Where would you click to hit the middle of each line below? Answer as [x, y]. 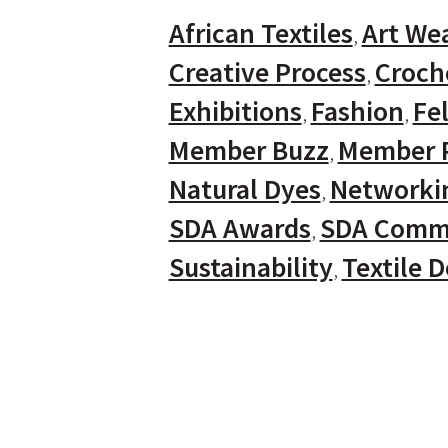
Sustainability [250, 267]
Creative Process [267, 72]
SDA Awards [239, 228]
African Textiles [260, 33]
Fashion [357, 111]
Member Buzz [248, 150]
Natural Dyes [244, 189]
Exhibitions [235, 111]
